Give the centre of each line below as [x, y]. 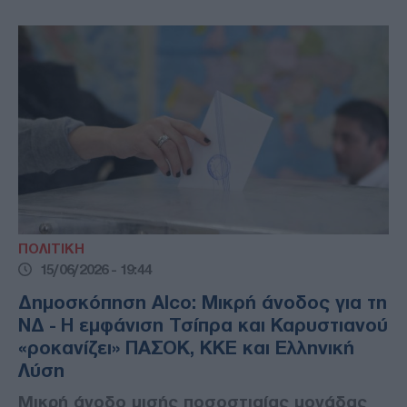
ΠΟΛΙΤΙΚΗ [51, 248]
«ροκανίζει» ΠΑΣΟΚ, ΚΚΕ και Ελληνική [186, 347]
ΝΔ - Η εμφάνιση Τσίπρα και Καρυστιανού [203, 325]
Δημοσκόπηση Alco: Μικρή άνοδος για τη [203, 302]
